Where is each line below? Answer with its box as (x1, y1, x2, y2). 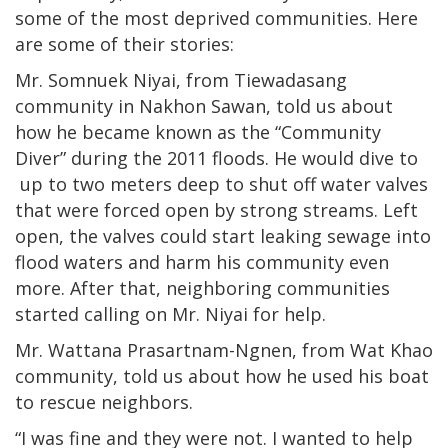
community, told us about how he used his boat (15, 363, 429, 388)
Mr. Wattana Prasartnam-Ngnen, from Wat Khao (15, 337, 433, 362)
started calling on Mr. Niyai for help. (15, 301, 326, 326)
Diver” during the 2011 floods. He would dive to (15, 145, 418, 170)
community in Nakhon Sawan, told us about (15, 93, 393, 118)
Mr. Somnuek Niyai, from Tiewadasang (15, 67, 347, 92)
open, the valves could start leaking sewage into (15, 223, 431, 248)
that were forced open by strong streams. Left (15, 197, 418, 222)
